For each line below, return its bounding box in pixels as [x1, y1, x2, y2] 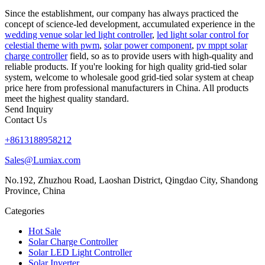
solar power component [104, 40, 192, 50]
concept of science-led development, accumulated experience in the [5, 18, 255, 29]
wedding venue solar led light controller [5, 29, 152, 40]
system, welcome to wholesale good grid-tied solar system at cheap [5, 72, 254, 82]
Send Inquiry [5, 104, 53, 114]
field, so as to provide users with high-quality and [67, 50, 253, 61]
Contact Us [5, 114, 47, 125]
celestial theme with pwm [5, 40, 99, 50]
